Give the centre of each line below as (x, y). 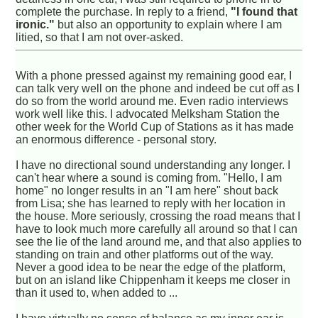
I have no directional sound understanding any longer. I (153, 165)
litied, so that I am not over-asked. (100, 37)
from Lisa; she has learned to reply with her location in (151, 203)
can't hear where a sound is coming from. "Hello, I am (149, 177)
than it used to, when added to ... (97, 292)
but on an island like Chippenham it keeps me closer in (153, 280)
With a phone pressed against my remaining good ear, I (154, 75)
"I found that (264, 11)
